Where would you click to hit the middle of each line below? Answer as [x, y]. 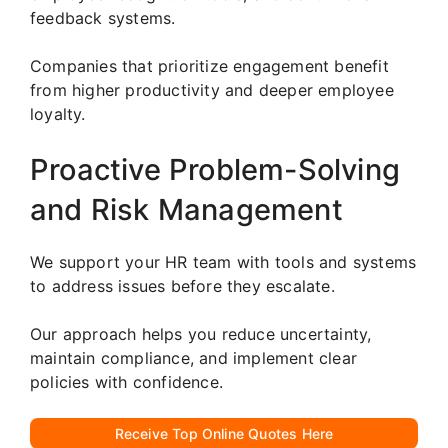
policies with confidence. [126, 382]
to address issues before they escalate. [182, 286]
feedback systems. [103, 18]
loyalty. [58, 114]
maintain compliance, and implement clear [194, 358]
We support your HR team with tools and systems [223, 262]
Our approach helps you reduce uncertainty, [201, 334]
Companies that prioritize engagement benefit [209, 66]
